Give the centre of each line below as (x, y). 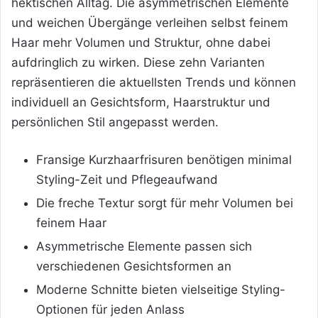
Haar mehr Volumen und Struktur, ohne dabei (141, 42)
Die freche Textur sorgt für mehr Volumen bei (165, 203)
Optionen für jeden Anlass (110, 309)
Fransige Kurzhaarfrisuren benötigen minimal (164, 159)
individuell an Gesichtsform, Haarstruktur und (141, 102)
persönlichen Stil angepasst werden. (115, 122)
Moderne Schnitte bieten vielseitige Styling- (161, 289)
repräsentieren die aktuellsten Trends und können (154, 82)
